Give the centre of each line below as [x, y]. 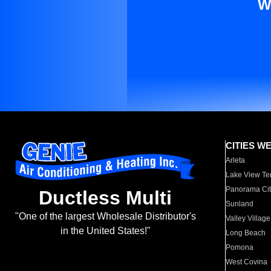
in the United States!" [105, 231]
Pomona [240, 247]
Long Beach [246, 233]
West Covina [247, 262]
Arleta [236, 160]
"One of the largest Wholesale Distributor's [105, 217]
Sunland [240, 204]
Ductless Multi [105, 198]
